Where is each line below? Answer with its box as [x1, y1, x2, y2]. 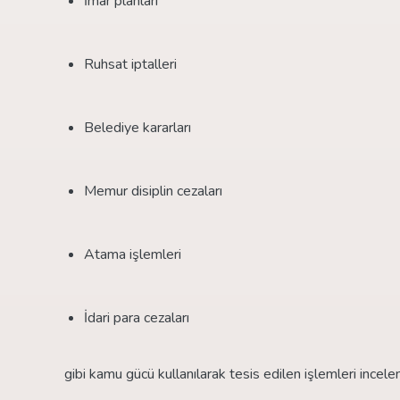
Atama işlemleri [84, 244, 181, 264]
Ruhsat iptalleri [84, 54, 177, 74]
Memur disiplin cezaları [84, 180, 222, 201]
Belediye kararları [84, 117, 191, 137]
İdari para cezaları [84, 307, 189, 328]
